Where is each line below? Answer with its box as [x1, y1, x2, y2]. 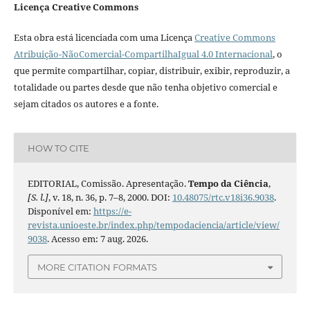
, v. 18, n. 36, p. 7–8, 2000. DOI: [48, 191, 172, 204]
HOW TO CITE [27, 142, 89, 154]
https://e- [93, 205, 131, 218]
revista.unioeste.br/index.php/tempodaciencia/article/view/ [27, 219, 280, 232]
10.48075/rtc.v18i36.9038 [172, 191, 274, 204]
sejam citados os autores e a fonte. [13, 98, 158, 111]
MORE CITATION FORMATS [37, 261, 157, 273]
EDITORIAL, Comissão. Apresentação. [27, 177, 188, 190]
